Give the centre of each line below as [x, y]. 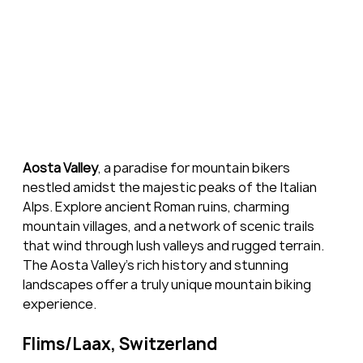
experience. [59, 303]
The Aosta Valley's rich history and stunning [156, 265]
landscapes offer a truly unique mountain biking [168, 284]
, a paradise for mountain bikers [195, 167]
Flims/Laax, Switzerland [120, 344]
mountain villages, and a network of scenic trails [169, 226]
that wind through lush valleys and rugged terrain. [174, 245]
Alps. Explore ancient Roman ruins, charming [157, 206]
